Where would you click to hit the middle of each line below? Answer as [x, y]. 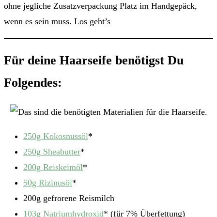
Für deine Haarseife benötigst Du [94, 60]
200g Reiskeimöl [53, 167]
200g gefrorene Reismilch [69, 198]
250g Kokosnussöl [56, 136]
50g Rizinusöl [48, 183]
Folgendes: [33, 82]
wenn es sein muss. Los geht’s [57, 22]
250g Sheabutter [52, 152]
